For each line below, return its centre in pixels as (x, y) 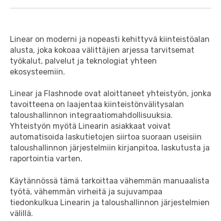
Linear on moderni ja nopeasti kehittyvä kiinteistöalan (110, 39)
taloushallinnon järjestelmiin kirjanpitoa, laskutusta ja (110, 148)
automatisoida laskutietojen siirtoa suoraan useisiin (106, 137)
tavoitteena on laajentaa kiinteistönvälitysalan (97, 105)
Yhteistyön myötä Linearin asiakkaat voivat (90, 126)
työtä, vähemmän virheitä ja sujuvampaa (86, 191)
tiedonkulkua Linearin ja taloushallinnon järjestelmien (110, 202)
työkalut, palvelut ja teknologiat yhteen (83, 61)
